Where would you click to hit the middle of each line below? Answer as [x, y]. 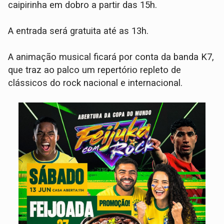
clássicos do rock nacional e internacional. [95, 83]
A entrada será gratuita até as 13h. [78, 31]
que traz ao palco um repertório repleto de [95, 70]
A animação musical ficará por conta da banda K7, [111, 57]
